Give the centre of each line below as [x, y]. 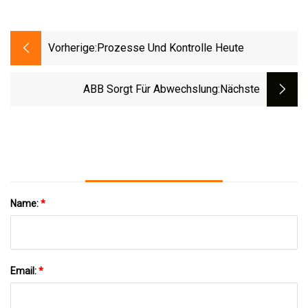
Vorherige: [73, 48]
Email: [24, 271]
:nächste [239, 89]
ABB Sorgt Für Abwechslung [151, 89]
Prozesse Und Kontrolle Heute [170, 48]
